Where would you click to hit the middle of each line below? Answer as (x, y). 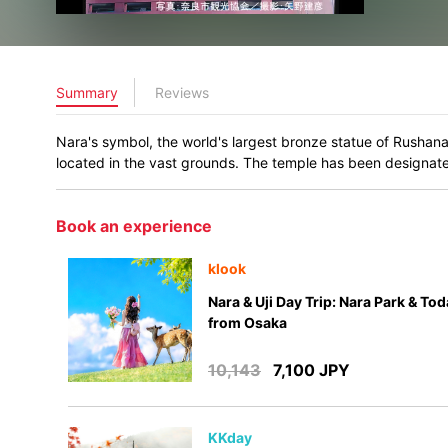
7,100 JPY (311, 370)
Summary (87, 92)
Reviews (182, 92)
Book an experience (134, 226)
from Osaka (247, 322)
